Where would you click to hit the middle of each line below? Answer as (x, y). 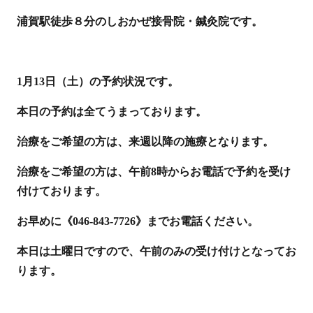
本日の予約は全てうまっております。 (111, 111)
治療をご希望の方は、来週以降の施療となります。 (145, 141)
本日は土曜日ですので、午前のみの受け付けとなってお (156, 251)
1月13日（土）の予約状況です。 (97, 81)
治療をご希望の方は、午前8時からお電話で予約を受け (153, 171)
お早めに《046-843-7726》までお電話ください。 (137, 221)
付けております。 (61, 191)
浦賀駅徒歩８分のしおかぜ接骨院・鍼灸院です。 (139, 21)
